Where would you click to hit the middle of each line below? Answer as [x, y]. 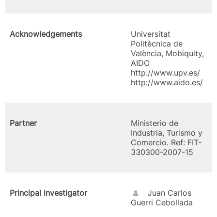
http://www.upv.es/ [165, 73]
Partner [23, 123]
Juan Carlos [169, 193]
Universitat [151, 34]
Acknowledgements [46, 34]
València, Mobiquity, [167, 53]
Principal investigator [48, 193]
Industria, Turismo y [167, 133]
